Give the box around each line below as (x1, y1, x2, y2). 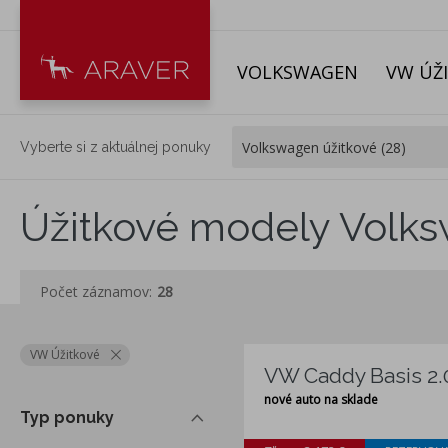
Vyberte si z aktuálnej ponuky (20, 138, 211, 155)
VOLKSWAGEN (237, 60, 358, 84)
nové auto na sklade (264, 391, 378, 409)
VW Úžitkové (30, 346, 100, 364)
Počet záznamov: (40, 282, 152, 302)
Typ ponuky (20, 408, 114, 428)
